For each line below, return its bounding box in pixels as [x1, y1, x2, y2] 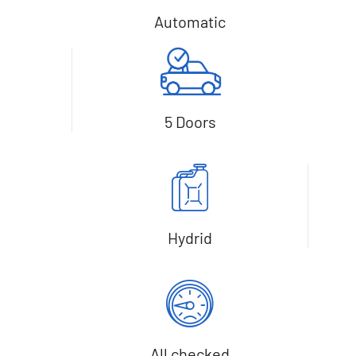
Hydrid [167, 227, 212, 247]
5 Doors [164, 111, 216, 131]
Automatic [154, 11, 226, 31]
